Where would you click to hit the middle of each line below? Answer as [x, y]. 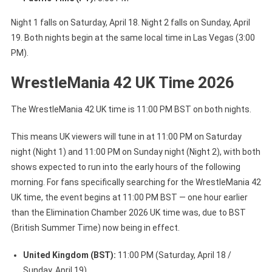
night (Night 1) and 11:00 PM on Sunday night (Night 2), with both [135, 151]
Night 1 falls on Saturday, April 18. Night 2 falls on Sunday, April [130, 22]
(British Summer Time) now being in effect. [95, 227]
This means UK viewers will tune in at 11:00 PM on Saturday [126, 136]
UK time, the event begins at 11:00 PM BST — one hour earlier [129, 197]
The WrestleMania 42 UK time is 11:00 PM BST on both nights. [131, 109]
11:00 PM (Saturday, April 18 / [173, 255]
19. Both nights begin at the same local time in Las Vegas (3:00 [133, 37]
